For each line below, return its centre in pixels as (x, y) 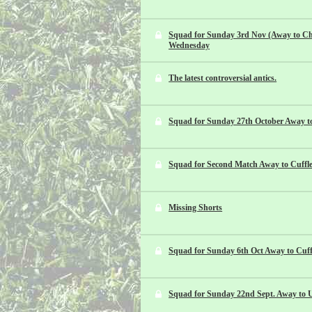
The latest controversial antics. (223, 78)
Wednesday (189, 45)
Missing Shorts (196, 208)
